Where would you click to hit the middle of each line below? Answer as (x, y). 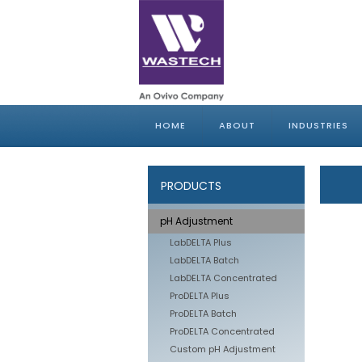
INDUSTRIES (318, 125)
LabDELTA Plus (201, 242)
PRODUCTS (191, 186)
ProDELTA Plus (200, 296)
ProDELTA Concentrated (222, 331)
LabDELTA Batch (204, 260)
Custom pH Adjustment (223, 349)
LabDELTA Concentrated (223, 278)
